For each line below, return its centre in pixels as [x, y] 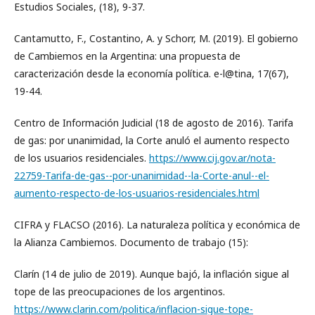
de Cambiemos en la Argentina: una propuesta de [127, 56]
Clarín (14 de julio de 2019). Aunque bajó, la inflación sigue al [152, 274]
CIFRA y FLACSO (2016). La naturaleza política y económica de [157, 225]
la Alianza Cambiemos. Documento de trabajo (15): [131, 242]
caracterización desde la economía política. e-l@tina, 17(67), [152, 73]
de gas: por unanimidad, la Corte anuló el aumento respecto [152, 140]
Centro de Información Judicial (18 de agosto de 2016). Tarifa [154, 123]
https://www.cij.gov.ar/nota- [212, 158]
